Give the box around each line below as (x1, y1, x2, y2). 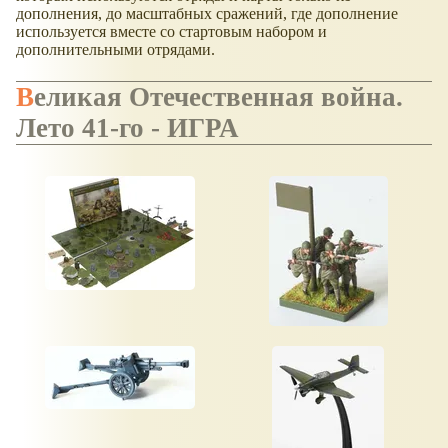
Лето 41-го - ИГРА (16, 113, 239, 144)
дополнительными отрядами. (16, 40, 215, 58)
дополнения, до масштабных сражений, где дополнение (16, 4, 398, 22)
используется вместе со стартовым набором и (16, 22, 327, 40)
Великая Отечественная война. (16, 82, 34, 113)
